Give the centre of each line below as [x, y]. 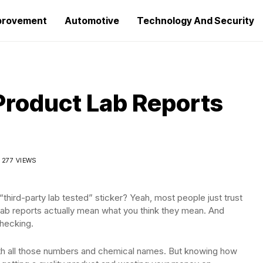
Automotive [92, 21]
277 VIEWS [19, 160]
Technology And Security [195, 21]
